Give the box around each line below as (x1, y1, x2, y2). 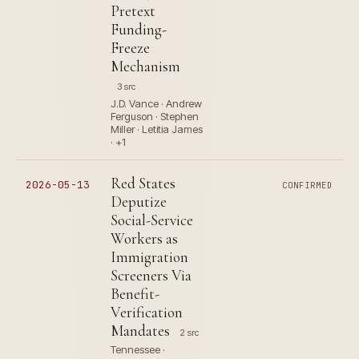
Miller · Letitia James (111, 123, 203, 136)
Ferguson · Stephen (111, 110, 199, 123)
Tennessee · (111, 343, 165, 357)
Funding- (111, 20, 167, 39)
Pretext (111, 2, 155, 21)
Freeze (111, 38, 150, 58)
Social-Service (111, 211, 193, 230)
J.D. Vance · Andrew (111, 97, 202, 111)
